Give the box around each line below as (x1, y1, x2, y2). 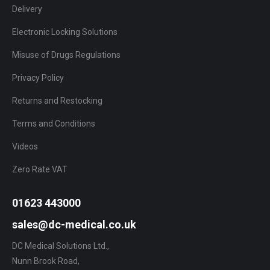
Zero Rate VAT (12, 164, 67, 174)
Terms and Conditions (12, 118, 95, 128)
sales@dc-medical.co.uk (12, 218, 136, 231)
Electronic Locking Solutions (12, 27, 118, 37)
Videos (12, 141, 38, 151)
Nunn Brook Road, (12, 256, 80, 266)
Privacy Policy (12, 72, 64, 83)
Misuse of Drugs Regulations (12, 49, 121, 60)
